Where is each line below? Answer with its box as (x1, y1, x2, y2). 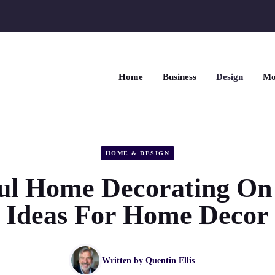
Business (163, 72, 196, 82)
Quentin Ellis (145, 255, 195, 265)
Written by (101, 255, 145, 265)
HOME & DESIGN (105, 149, 170, 157)
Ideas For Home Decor (6, 200, 269, 231)
